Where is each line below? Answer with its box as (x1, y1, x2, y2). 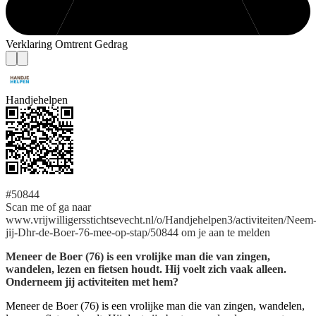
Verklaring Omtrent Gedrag (6, 37, 128, 50)
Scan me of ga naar (6, 200, 91, 213)
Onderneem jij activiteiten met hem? (6, 275, 178, 288)
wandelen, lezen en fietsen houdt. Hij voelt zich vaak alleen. (6, 262, 286, 275)
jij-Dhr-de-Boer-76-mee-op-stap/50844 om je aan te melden (6, 226, 270, 238)
